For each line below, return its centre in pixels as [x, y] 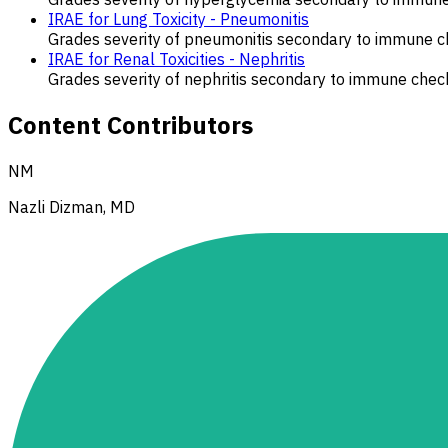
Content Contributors [130, 125]
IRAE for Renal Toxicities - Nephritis [176, 59]
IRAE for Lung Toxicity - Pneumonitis [178, 19]
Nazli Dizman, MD [71, 207]
